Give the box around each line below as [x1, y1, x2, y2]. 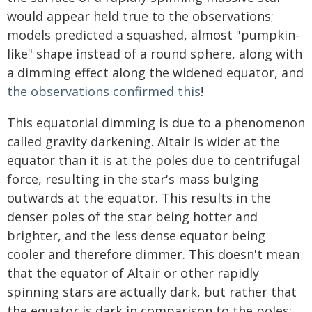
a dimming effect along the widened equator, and [7, 64, 304, 81]
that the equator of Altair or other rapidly [7, 265, 259, 282]
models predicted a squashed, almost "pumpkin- [7, 26, 299, 44]
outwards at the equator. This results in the [7, 189, 271, 207]
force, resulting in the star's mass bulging [7, 171, 259, 188]
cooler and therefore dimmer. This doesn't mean [7, 246, 299, 263]
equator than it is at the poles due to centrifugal [7, 152, 300, 169]
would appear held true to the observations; [7, 8, 274, 25]
